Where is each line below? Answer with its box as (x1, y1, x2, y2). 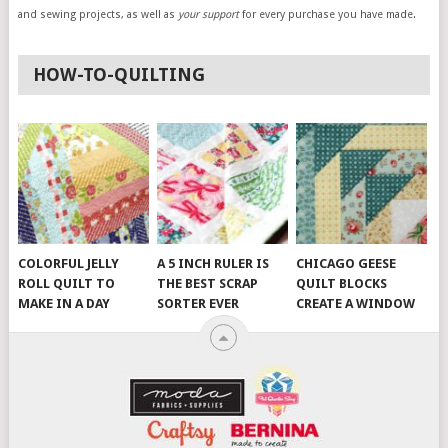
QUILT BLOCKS (296, 275, 388, 291)
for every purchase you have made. (238, 7, 416, 21)
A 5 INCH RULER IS (157, 255, 270, 271)
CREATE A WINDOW (296, 295, 416, 311)
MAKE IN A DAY (18, 295, 111, 311)
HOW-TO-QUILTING (33, 63, 206, 85)
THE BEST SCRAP (157, 275, 259, 291)
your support (177, 7, 239, 21)
